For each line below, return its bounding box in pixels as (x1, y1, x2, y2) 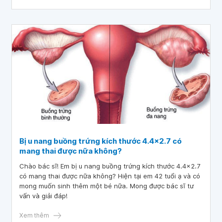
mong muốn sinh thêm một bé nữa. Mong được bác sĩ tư (19, 182, 194, 190)
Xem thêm (19, 212, 49, 219)
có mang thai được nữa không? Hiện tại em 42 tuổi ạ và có (19, 172, 200, 180)
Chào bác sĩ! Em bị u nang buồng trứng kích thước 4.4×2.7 (19, 162, 200, 170)
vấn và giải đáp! (19, 192, 67, 200)
